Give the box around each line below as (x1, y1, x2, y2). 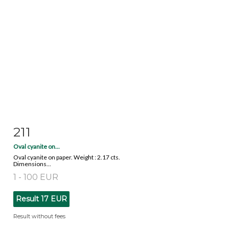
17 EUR (41, 194, 67, 203)
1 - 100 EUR (13, 172, 58, 182)
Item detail (27, 125, 64, 134)
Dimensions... (13, 159, 51, 168)
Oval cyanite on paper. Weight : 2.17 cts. (13, 153, 120, 161)
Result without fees (13, 212, 65, 220)
